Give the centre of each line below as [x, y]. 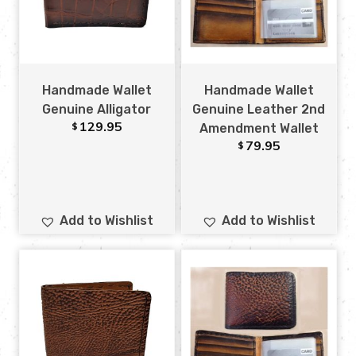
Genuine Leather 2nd [259, 110]
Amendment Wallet [259, 129]
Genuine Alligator [97, 110]
